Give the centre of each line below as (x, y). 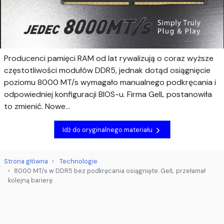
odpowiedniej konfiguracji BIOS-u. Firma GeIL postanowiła (108, 94)
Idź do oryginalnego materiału (108, 129)
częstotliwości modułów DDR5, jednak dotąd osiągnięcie (107, 70)
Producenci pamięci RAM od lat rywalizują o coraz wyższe (109, 58)
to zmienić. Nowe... (37, 106)
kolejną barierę (30, 180)
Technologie (78, 161)
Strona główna (26, 161)
